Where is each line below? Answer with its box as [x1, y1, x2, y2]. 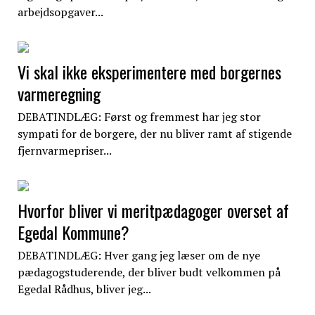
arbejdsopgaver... [17, 4, 103, 20]
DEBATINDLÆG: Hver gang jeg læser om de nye [17, 247, 260, 263]
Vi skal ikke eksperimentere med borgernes [17, 58, 281, 84]
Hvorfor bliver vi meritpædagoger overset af [17, 197, 289, 223]
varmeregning [17, 80, 101, 106]
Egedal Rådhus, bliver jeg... [17, 281, 151, 297]
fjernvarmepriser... [17, 142, 112, 158]
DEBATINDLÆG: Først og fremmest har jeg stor [17, 108, 261, 124]
